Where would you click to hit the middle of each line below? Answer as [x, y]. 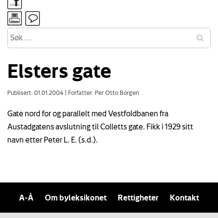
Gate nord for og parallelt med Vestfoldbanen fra [88, 113]
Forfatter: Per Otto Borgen [103, 92]
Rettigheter [138, 197]
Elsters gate [59, 70]
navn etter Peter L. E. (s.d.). [53, 139]
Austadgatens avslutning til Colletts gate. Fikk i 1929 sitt [100, 126]
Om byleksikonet [76, 197]
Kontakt [184, 197]
